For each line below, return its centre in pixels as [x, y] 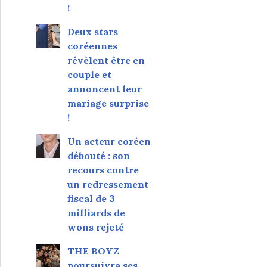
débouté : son [98, 155]
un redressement [108, 184]
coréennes [92, 46]
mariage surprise [108, 103]
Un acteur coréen [109, 141]
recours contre [103, 170]
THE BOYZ [93, 251]
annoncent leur [104, 89]
